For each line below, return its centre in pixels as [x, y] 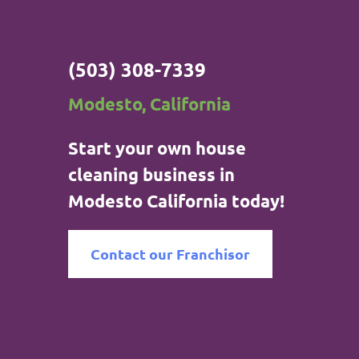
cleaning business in [151, 174]
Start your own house [157, 147]
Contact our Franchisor [170, 253]
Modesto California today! [176, 200]
